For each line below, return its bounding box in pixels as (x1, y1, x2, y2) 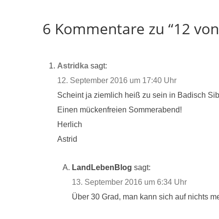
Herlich (57, 120, 82, 129)
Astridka (57, 62, 88, 70)
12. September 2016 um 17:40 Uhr (57, 76, 176, 85)
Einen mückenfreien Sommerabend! (57, 106, 182, 114)
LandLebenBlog (72, 163, 132, 172)
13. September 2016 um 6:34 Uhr (72, 177, 187, 186)
